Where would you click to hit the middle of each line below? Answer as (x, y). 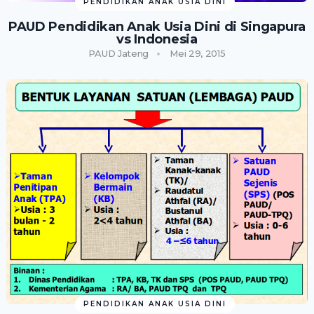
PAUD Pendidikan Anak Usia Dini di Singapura (157, 26)
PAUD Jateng (119, 53)
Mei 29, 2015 (198, 53)
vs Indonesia (157, 39)
